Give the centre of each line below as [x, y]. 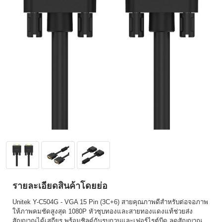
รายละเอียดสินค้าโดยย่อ [60, 186]
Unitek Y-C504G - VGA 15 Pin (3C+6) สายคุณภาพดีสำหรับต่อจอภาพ [110, 202]
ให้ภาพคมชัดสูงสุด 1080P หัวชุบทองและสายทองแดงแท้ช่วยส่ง [103, 211]
